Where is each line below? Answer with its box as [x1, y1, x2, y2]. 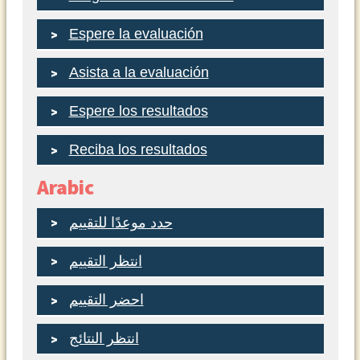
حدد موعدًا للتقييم [68, 214, 173, 231]
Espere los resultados [68, 103, 208, 120]
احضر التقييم [68, 292, 144, 308]
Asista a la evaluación [68, 64, 209, 81]
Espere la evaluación [68, 26, 203, 43]
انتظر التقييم [68, 252, 142, 269]
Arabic [36, 174, 94, 201]
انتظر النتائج [68, 330, 139, 347]
